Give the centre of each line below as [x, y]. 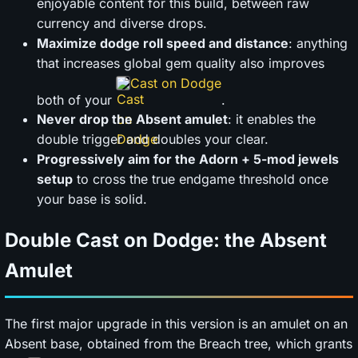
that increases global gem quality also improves [181, 63]
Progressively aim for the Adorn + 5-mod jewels [188, 159]
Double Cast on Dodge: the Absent [166, 241]
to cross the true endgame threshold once [201, 179]
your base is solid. [92, 199]
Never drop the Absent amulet [132, 119]
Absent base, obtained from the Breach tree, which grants [179, 344]
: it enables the [272, 119]
